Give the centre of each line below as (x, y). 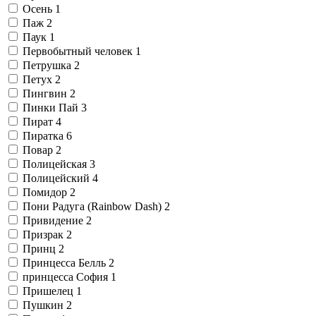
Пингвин (46, 93)
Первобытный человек (79, 51)
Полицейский (57, 178)
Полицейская (56, 164)
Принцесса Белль (66, 262)
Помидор (46, 192)
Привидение (54, 220)
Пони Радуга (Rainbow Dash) (93, 206)
